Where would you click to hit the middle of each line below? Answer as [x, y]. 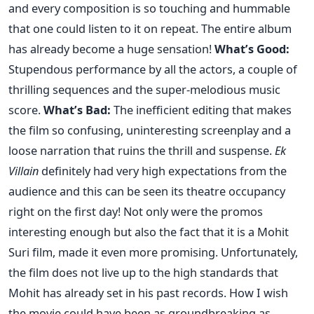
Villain [23, 170]
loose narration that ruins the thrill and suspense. [142, 150]
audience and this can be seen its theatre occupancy [147, 191]
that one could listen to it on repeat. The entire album [150, 28]
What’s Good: [252, 48]
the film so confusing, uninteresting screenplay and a [150, 130]
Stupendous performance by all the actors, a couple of [153, 69]
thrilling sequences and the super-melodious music [144, 89]
